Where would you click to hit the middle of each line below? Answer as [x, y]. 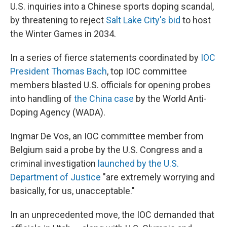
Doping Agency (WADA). [58, 112]
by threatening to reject [58, 20]
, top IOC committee [147, 71]
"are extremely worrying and [158, 177]
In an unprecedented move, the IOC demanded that [112, 215]
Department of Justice [55, 177]
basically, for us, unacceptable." [72, 191]
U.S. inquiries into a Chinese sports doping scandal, [112, 6]
